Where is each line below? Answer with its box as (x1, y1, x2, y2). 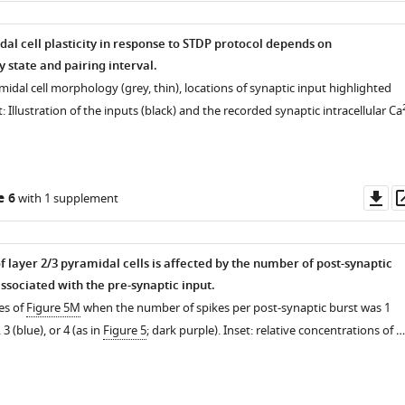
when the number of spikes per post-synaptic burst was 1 (80, 299, 391, 316)
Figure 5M (25, 299, 80, 316)
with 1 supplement (14, 190, 118, 207)
